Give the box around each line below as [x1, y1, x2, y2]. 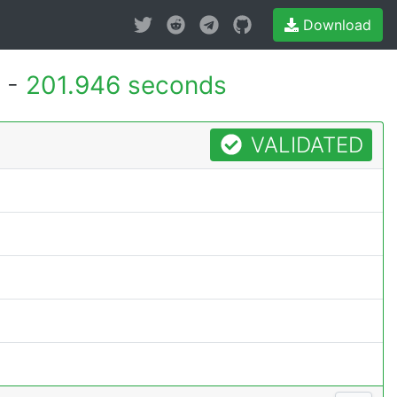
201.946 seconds [25, 70, 227, 100]
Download [299, 16, 371, 34]
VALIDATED [245, 132, 364, 158]
